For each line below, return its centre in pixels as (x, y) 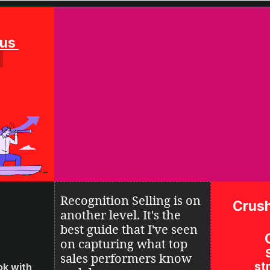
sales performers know (126, 259)
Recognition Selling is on (130, 201)
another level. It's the (120, 215)
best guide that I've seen (129, 230)
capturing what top (133, 244)
